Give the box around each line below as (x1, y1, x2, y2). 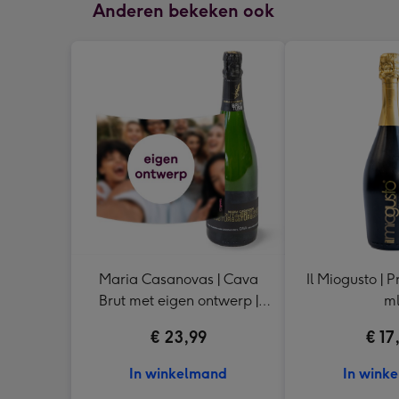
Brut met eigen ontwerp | (98, 291, 258, 309)
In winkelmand (129, 364, 227, 382)
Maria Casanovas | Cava (98, 270, 258, 288)
